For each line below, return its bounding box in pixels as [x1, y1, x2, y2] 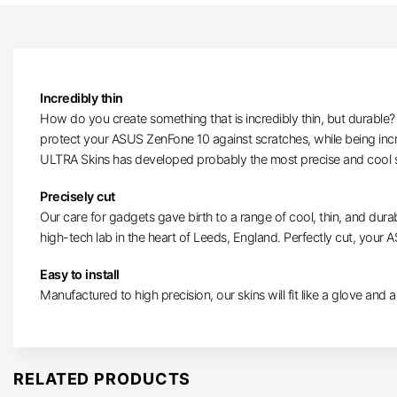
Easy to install [40, 266, 120, 282]
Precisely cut [40, 189, 115, 205]
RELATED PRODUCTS [13, 370, 191, 389]
